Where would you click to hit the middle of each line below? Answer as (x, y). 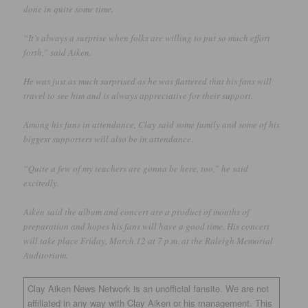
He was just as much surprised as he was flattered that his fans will (148, 81)
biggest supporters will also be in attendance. (109, 139)
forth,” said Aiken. (58, 53)
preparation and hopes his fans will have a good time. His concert (147, 226)
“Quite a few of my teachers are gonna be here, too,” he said (136, 168)
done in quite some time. (69, 9)
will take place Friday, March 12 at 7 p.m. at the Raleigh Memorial (148, 240)
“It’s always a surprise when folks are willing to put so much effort (147, 38)
